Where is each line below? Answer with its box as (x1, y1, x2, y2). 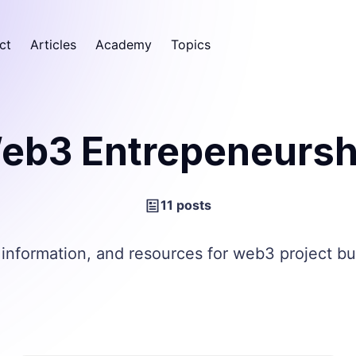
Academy (95, 36, 152, 52)
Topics (170, 36, 211, 52)
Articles (29, 36, 76, 52)
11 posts (161, 197, 211, 213)
